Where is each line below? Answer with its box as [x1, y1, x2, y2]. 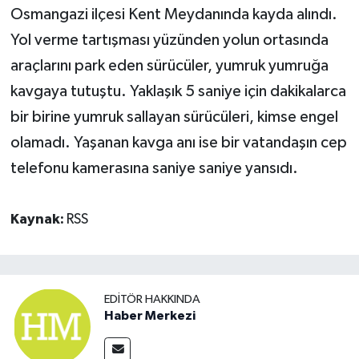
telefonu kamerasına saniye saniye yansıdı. [10, 160, 298, 177]
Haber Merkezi [104, 309, 196, 322]
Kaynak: [10, 212, 67, 228]
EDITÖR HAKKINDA [104, 292, 200, 305]
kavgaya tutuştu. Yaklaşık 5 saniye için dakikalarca [10, 83, 346, 100]
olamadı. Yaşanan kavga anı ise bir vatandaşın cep [10, 135, 347, 151]
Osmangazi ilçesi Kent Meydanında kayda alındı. [10, 6, 337, 23]
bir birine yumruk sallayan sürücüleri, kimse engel [10, 109, 338, 126]
